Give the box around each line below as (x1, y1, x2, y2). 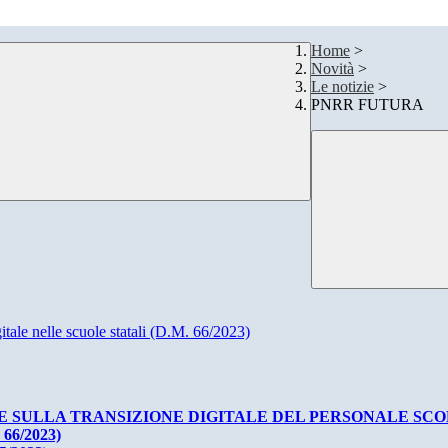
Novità (311, 60, 354, 78)
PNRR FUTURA (311, 96, 424, 114)
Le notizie (311, 78, 374, 96)
